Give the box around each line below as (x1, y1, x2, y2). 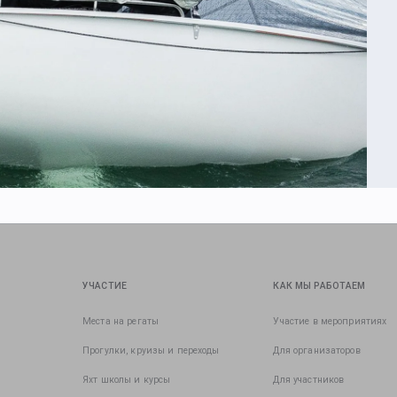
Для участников (273, 374, 345, 386)
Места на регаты (82, 315, 160, 328)
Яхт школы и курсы (82, 374, 171, 386)
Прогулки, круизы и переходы (82, 345, 220, 357)
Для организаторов (273, 345, 361, 357)
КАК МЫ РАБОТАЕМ (273, 280, 366, 292)
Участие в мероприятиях (273, 315, 387, 328)
